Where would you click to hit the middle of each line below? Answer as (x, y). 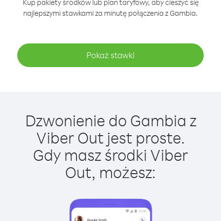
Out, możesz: (110, 172)
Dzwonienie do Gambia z (110, 120)
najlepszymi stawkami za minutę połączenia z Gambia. (110, 13)
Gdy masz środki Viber (110, 155)
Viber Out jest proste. (110, 137)
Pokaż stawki (110, 55)
